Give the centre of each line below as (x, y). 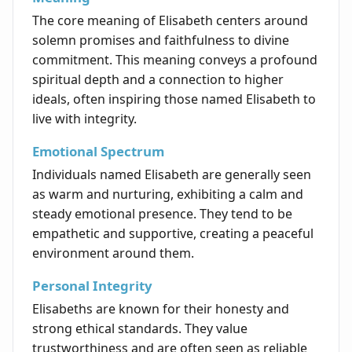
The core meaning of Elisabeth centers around (170, 21)
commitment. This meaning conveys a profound (175, 60)
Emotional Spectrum (98, 152)
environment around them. (113, 253)
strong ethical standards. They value (140, 329)
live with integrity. (84, 119)
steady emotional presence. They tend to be (162, 214)
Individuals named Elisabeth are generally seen (172, 175)
